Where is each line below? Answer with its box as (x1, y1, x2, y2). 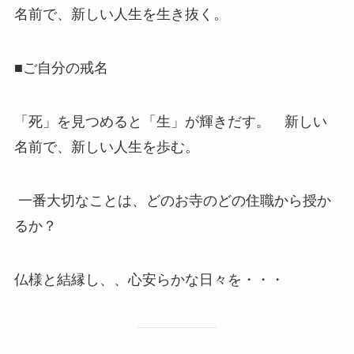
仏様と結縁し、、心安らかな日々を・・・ (13, 271, 284, 288)
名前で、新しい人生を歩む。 (13, 138, 199, 155)
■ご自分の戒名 (13, 60, 108, 77)
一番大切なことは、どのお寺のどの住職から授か (13, 192, 331, 209)
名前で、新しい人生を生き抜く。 (13, 6, 228, 23)
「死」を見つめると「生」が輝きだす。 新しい (13, 113, 327, 130)
